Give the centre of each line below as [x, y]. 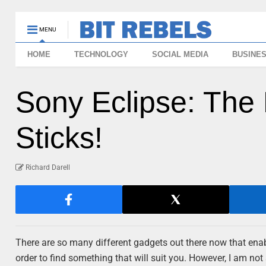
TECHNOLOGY [102, 54]
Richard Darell [48, 167]
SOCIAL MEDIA [180, 54]
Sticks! [59, 138]
